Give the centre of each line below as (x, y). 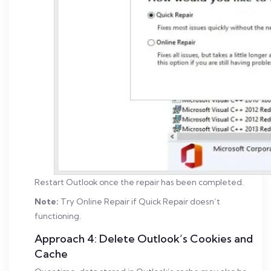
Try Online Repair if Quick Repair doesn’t (139, 201)
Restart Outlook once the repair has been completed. (139, 182)
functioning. (58, 216)
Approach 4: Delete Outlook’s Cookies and (144, 239)
